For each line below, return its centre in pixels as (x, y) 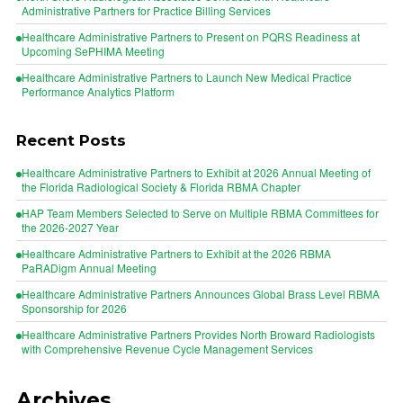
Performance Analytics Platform (98, 91)
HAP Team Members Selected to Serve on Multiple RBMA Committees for (200, 213)
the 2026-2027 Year (70, 227)
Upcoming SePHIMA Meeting (93, 51)
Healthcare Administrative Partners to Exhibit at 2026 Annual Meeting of (196, 172)
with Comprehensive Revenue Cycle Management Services (167, 349)
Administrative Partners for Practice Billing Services (146, 10)
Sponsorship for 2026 (74, 308)
